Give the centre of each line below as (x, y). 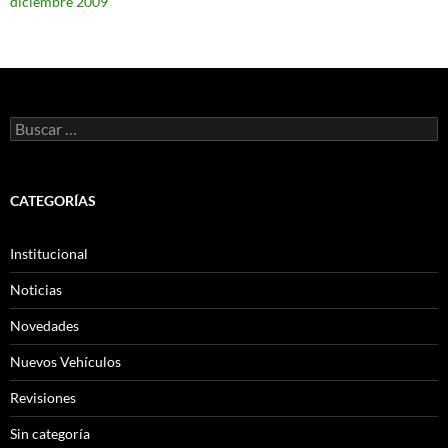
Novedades (44, 325)
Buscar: (32, 124)
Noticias (36, 289)
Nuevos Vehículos (65, 361)
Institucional (49, 253)
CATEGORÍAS (53, 200)
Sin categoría (50, 433)
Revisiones (43, 397)
